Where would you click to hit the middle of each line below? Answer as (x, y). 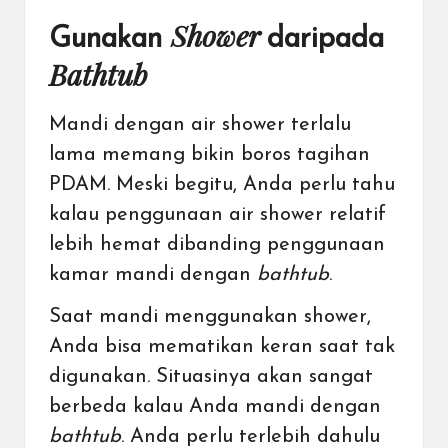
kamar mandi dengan (153, 275)
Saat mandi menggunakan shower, (210, 317)
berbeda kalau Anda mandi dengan (215, 407)
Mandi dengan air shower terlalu (200, 125)
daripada (325, 39)
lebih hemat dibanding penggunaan (217, 245)
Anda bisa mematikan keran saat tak (222, 347)
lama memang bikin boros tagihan (209, 155)
